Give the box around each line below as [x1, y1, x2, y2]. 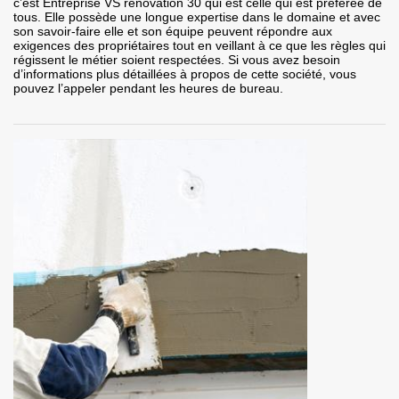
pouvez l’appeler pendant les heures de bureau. [13, 81, 283, 96]
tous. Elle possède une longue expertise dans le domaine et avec [13, 10, 380, 25]
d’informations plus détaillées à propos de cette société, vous [13, 67, 356, 82]
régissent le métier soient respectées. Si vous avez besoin [13, 53, 340, 68]
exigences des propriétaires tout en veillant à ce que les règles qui [13, 38, 386, 53]
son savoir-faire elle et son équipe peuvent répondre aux [13, 24, 332, 39]
